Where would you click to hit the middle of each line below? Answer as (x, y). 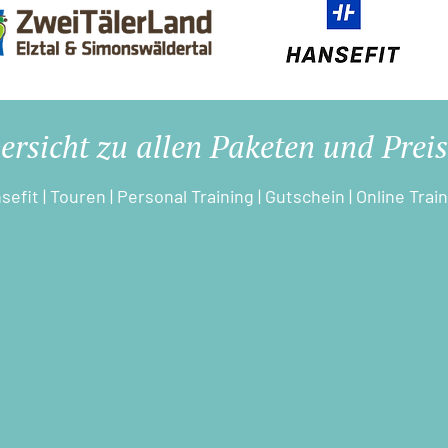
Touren (78, 196)
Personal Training (185, 196)
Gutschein (305, 196)
